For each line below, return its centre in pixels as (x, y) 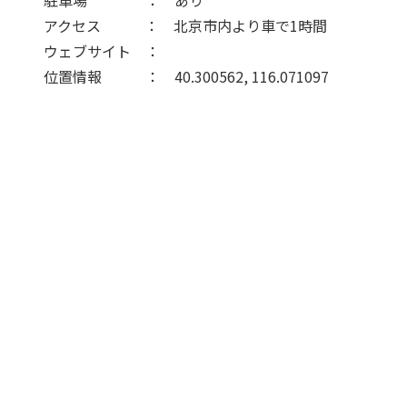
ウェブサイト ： (94, 51)
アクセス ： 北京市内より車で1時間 (171, 26)
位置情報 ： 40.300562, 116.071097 (172, 77)
